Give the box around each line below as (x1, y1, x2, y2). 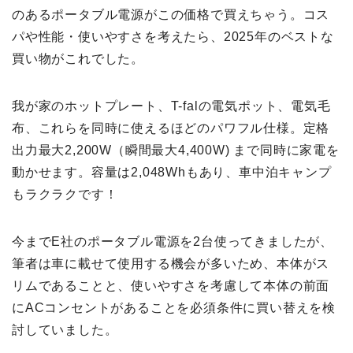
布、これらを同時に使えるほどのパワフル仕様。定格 (12, 121, 330, 136)
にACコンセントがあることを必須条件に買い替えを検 (12, 301, 336, 315)
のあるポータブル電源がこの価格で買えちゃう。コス (12, 8, 330, 22)
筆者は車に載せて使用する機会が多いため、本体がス (12, 257, 330, 271)
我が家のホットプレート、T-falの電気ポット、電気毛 (12, 99, 331, 113)
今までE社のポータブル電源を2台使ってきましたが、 (12, 235, 333, 249)
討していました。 (12, 323, 118, 337)
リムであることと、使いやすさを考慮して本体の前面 (12, 279, 330, 293)
